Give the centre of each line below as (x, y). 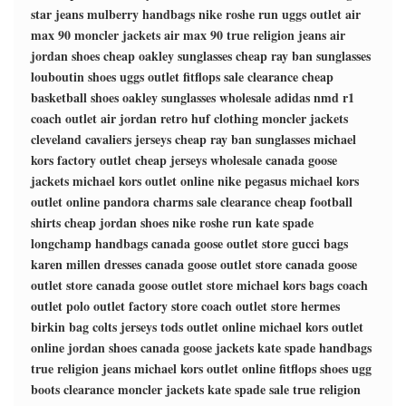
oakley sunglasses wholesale (197, 97)
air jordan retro (144, 118)
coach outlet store (249, 306)
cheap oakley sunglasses (168, 56)
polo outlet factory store (132, 306)
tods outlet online (208, 327)
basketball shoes (75, 97)
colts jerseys (125, 327)
